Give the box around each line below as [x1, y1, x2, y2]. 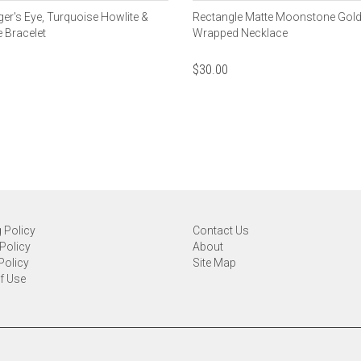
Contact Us [193, 223, 249, 237]
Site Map [193, 255, 236, 269]
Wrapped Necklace [193, 26, 288, 39]
